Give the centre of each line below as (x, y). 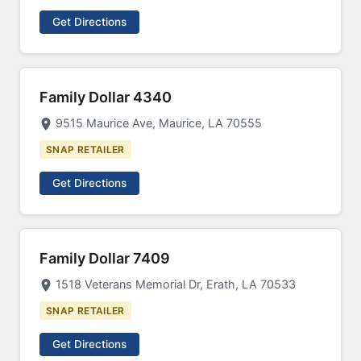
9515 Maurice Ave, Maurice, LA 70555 (159, 123)
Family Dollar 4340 (106, 97)
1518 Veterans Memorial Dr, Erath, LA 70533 (176, 284)
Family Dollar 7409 (105, 258)
